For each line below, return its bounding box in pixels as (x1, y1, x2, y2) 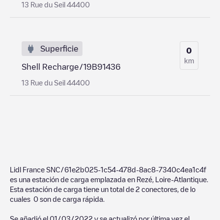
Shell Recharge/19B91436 (22, 62, 121, 71)
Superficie (40, 44, 79, 53)
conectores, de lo (140, 185, 195, 192)
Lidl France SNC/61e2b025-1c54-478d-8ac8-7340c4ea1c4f (10, 165, 206, 173)
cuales (10, 195, 33, 202)
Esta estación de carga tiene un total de (10, 185, 136, 192)
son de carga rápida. (38, 195, 105, 202)
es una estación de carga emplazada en (10, 175, 137, 183)
